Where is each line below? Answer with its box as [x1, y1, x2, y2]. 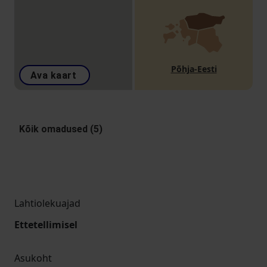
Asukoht [14, 252, 52, 265]
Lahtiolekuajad [14, 197, 80, 210]
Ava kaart [30, 70, 77, 81]
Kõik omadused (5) [19, 123, 103, 135]
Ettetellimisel [14, 218, 77, 231]
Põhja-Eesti [170, 63, 217, 74]
